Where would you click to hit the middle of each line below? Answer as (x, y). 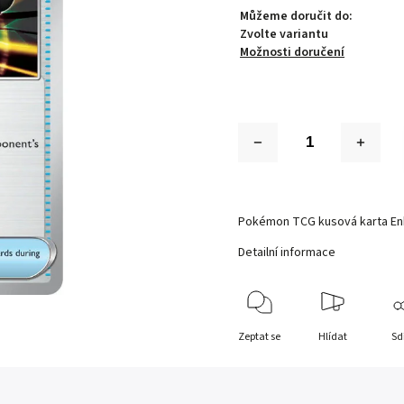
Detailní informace (287, 252)
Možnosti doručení (293, 52)
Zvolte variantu (285, 34)
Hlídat (332, 337)
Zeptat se (260, 337)
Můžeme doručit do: (297, 16)
